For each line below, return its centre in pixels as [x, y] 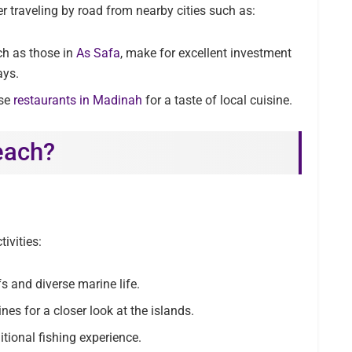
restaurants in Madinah [77, 101]
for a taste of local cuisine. [218, 101]
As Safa [97, 53]
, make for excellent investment [206, 53]
